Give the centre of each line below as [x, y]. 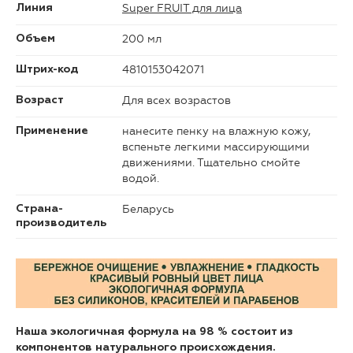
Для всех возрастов [176, 101]
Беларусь [148, 210]
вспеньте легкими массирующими [216, 147]
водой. [141, 179]
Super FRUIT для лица [182, 9]
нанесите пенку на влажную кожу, [216, 132]
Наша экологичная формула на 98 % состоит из [154, 331]
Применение [52, 131]
